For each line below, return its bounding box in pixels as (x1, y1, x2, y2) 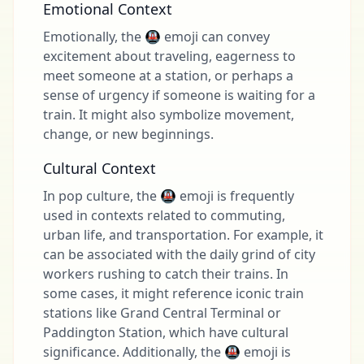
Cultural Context (43, 158, 156, 178)
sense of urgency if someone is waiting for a (43, 86, 315, 104)
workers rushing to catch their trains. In (43, 265, 288, 283)
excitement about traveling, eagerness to (43, 47, 296, 65)
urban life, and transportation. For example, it (43, 226, 323, 244)
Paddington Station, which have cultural (43, 323, 288, 341)
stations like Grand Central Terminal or (43, 304, 281, 322)
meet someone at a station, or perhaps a (43, 67, 293, 84)
